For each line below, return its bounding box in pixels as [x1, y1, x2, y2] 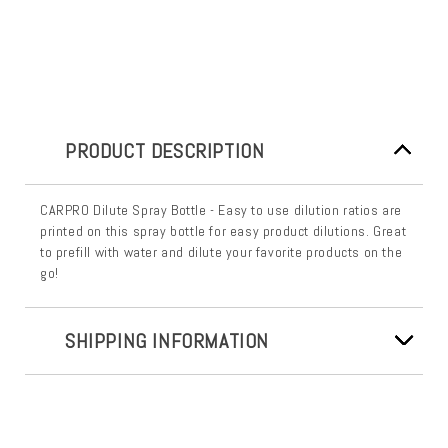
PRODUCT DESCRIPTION [65, 137, 265, 164]
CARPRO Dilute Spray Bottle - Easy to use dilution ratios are [40, 200, 403, 219]
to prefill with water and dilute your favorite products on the [40, 242, 403, 261]
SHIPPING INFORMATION [65, 327, 269, 354]
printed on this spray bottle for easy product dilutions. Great [40, 221, 407, 240]
